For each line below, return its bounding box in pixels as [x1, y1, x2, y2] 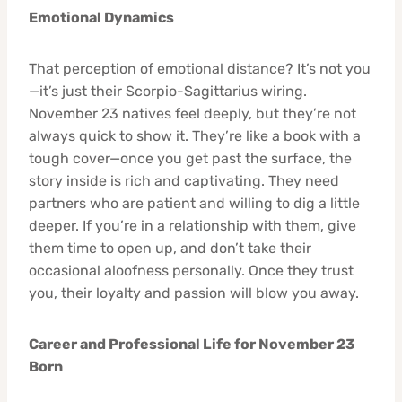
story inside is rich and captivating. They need [29, 171, 339, 189]
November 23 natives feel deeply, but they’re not [29, 104, 356, 122]
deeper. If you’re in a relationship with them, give [29, 216, 356, 234]
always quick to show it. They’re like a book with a [29, 127, 361, 144]
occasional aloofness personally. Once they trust [29, 261, 354, 279]
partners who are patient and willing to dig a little [29, 194, 360, 212]
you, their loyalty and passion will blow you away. [29, 284, 359, 301]
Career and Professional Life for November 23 [29, 335, 355, 353]
